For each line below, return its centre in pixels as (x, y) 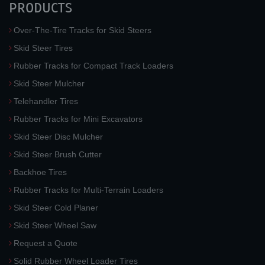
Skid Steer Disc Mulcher (58, 137)
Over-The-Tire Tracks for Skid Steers (83, 30)
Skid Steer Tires (43, 48)
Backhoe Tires (40, 172)
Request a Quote (46, 243)
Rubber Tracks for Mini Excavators (78, 119)
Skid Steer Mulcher (49, 83)
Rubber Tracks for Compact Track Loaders (93, 66)
